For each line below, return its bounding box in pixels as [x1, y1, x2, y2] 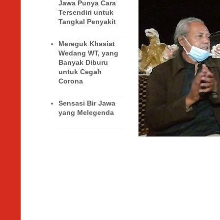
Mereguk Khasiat [58, 40, 115, 48]
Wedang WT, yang [58, 49, 118, 57]
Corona [58, 77, 83, 85]
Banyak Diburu [58, 58, 108, 67]
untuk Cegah [58, 68, 102, 76]
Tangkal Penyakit [58, 18, 116, 26]
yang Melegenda [58, 109, 114, 117]
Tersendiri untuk [58, 8, 113, 17]
